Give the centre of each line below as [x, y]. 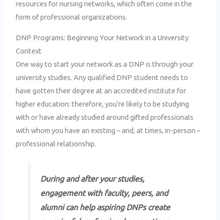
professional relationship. [56, 144]
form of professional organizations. [72, 17]
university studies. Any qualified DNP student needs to [102, 78]
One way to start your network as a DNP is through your [105, 64]
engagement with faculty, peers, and [104, 193]
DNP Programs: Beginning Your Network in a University [102, 38]
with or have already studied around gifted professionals [105, 117]
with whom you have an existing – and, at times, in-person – [108, 131]
